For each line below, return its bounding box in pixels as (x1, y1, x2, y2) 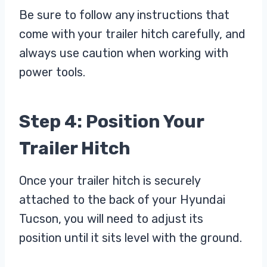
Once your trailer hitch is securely (19, 173, 200, 188)
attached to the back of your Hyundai (19, 192, 225, 207)
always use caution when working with (19, 45, 228, 60)
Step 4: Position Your (19, 110, 204, 132)
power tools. (19, 64, 85, 79)
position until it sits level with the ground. (19, 230, 245, 245)
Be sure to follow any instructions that (19, 7, 229, 22)
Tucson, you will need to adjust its (19, 211, 203, 226)
